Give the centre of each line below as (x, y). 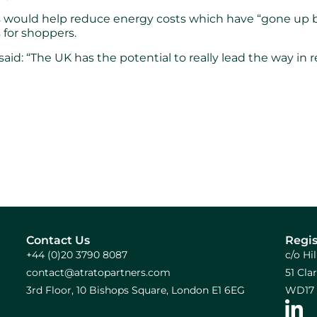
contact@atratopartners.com (98, 272)
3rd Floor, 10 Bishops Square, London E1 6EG (136, 290)
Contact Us (58, 240)
